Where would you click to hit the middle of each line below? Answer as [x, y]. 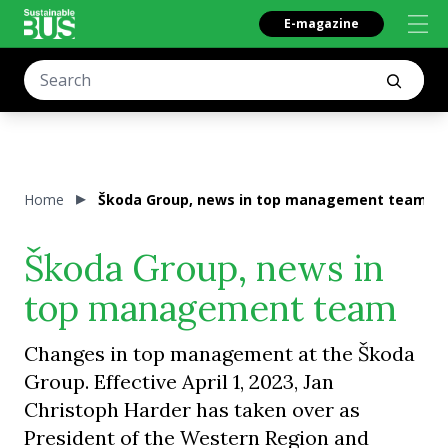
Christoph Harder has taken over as [192, 409]
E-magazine [321, 23]
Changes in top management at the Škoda [219, 353]
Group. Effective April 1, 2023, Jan [179, 381]
